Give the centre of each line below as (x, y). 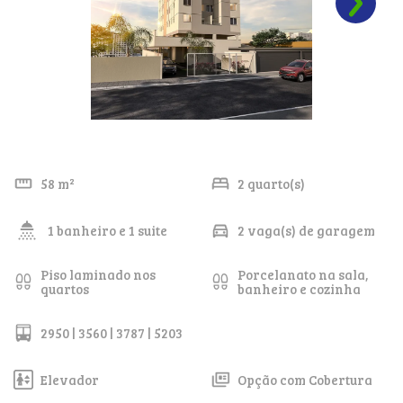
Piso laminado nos (98, 274)
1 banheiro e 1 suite (107, 230)
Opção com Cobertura (304, 379)
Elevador (69, 379)
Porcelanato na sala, (302, 274)
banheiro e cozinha (299, 288)
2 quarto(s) (271, 183)
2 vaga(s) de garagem (306, 230)
